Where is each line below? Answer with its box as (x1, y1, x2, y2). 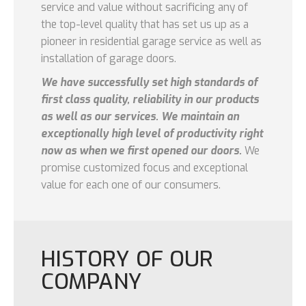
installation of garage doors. (41, 51, 176, 66)
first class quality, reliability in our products (41, 92, 259, 107)
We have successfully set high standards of (41, 75, 258, 89)
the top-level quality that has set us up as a (41, 17, 249, 31)
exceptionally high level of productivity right (41, 126, 263, 141)
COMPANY (41, 267, 142, 296)
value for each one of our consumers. (41, 178, 221, 192)
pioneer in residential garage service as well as (41, 34, 262, 48)
